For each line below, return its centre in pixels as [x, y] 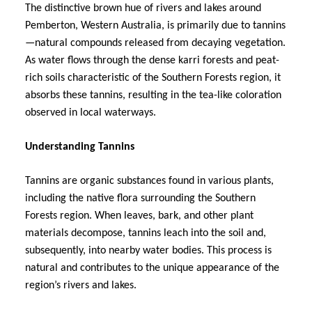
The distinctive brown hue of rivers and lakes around [143, 8]
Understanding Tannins [80, 147]
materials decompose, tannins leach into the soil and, [146, 233]
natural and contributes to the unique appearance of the [152, 268]
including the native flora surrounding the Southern [140, 198]
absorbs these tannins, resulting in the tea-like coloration [153, 95]
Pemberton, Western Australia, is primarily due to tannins [155, 25]
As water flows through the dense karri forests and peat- [152, 60]
